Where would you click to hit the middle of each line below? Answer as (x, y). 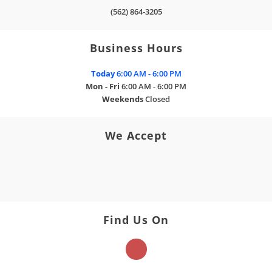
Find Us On (136, 219)
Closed (158, 99)
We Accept (136, 135)
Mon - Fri (103, 86)
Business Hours (136, 48)
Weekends (123, 99)
